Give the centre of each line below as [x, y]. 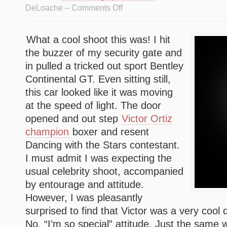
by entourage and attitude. [85, 184]
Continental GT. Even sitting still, [98, 79]
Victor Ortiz [147, 119]
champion [47, 132]
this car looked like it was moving [99, 92]
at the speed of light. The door [93, 105]
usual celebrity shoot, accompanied [104, 171]
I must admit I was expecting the [99, 158]
